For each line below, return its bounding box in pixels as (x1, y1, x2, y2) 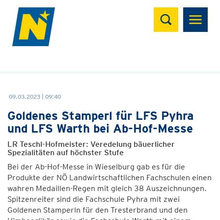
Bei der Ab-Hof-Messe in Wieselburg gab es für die (7, 162, 185, 171)
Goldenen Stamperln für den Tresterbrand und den (7, 205, 188, 215)
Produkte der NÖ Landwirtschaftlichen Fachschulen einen (7, 173, 212, 182)
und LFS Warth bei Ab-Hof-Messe (7, 121, 193, 136)
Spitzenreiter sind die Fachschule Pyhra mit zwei (7, 194, 180, 204)
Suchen (153, 5, 193, 20)
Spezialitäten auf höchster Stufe (7, 148, 124, 157)
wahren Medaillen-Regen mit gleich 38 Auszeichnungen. (7, 184, 207, 193)
